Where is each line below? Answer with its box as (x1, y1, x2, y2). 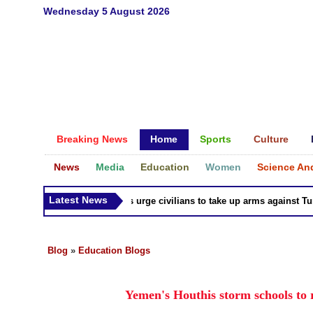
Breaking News (57, 133, 128, 145)
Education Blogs (78, 245, 150, 256)
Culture (254, 133, 289, 145)
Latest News (49, 194, 108, 205)
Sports (200, 133, 231, 145)
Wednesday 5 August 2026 (43, 6, 170, 17)
